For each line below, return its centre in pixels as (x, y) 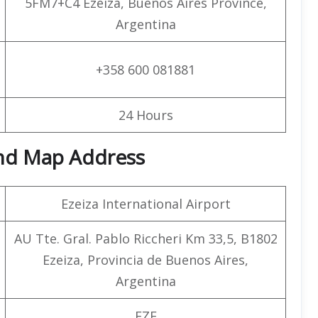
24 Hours (146, 115)
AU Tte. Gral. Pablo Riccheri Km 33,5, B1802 (146, 238)
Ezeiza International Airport (146, 203)
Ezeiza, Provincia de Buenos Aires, (146, 259)
